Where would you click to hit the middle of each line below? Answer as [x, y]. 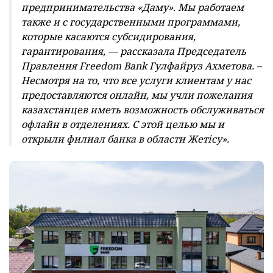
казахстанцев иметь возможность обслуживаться [143, 109]
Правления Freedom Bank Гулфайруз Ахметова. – [141, 66]
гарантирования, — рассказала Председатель [134, 51]
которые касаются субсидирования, [108, 36]
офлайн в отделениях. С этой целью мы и [123, 124]
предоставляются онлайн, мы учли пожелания [137, 95]
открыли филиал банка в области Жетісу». [125, 139]
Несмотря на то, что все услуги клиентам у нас [136, 80]
